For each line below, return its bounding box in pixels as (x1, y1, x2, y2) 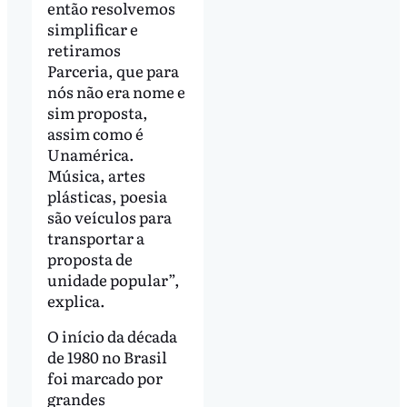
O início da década (46, 324, 177, 348)
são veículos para (46, 204, 172, 228)
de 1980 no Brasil (46, 345, 167, 369)
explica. (46, 288, 105, 312)
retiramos (46, 37, 121, 61)
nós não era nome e (46, 79, 185, 103)
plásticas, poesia (46, 184, 167, 207)
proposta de (46, 246, 133, 270)
